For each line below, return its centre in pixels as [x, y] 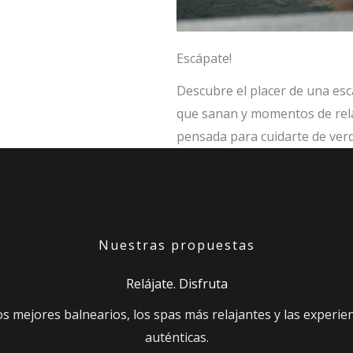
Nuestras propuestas [176, 245]
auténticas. [176, 337]
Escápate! [204, 58]
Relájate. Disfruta [176, 284]
